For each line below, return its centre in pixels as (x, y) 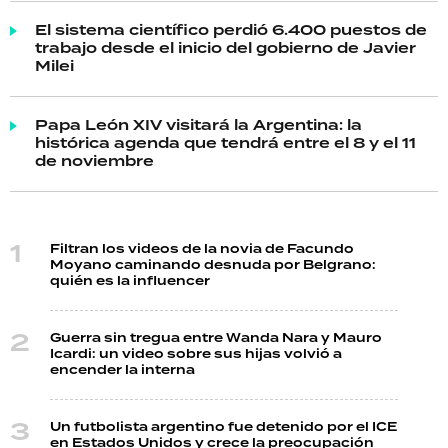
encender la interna (122, 370)
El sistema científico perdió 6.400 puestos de (231, 31)
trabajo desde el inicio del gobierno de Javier (225, 49)
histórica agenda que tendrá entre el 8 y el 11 (225, 144)
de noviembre (94, 162)
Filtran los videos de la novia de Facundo (202, 249)
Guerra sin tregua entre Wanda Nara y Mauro (216, 338)
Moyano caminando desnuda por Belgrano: (213, 265)
